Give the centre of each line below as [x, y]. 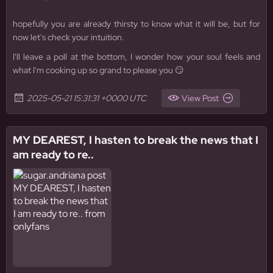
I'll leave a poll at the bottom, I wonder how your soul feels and [136, 57]
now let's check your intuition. [69, 37]
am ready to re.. [53, 154]
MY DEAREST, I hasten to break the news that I [136, 140]
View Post [200, 98]
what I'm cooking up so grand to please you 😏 [98, 70]
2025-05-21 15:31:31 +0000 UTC [87, 98]
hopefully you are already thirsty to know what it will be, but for [136, 24]
